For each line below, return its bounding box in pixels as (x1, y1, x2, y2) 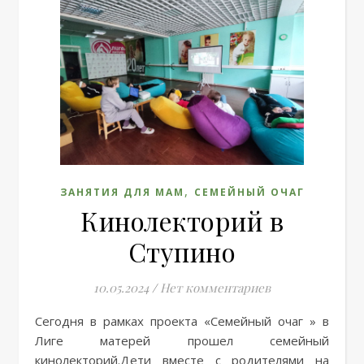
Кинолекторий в (80, 203, 284, 238)
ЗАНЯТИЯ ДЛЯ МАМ (59, 185, 184, 199)
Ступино (128, 234, 236, 269)
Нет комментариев (160, 279, 271, 296)
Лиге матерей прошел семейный (35, 332, 329, 349)
